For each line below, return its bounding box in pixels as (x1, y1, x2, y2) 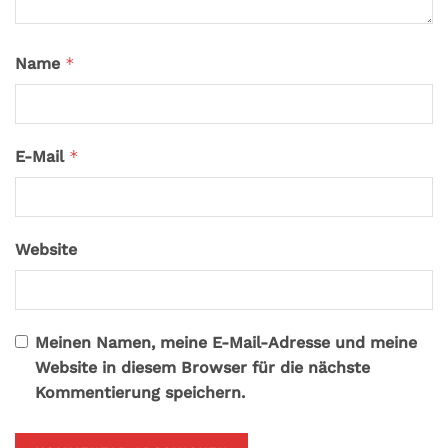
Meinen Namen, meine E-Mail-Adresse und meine (35, 332, 417, 352)
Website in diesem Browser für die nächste (35, 357, 370, 377)
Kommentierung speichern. (35, 382, 245, 402)
